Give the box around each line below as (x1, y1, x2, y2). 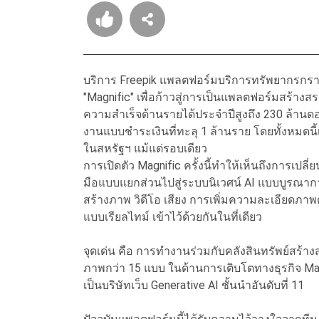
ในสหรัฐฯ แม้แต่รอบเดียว (83, 142, 210, 156)
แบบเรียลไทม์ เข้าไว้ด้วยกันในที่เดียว (83, 210, 262, 224)
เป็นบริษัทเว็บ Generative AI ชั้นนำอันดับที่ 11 (83, 278, 304, 293)
